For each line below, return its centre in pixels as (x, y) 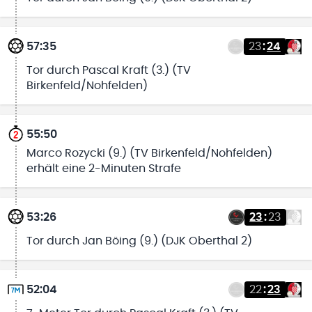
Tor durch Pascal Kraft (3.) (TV (108, 71)
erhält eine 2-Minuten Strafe (103, 168)
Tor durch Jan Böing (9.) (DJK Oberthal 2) (139, 241)
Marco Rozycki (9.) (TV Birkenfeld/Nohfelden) (149, 153)
